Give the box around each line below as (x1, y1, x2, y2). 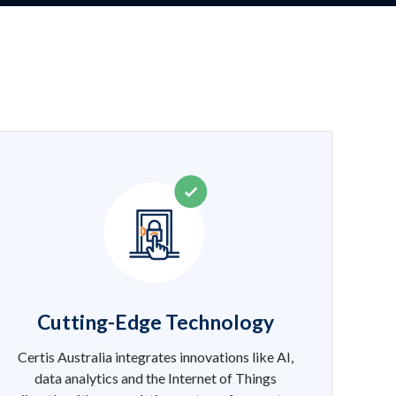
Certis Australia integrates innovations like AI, (18, 347, 293, 365)
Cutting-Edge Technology (37, 308, 274, 334)
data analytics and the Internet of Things (34, 369, 277, 386)
